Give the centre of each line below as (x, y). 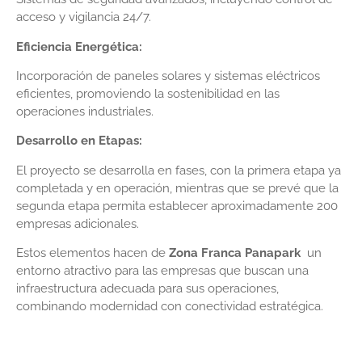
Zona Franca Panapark (235, 253)
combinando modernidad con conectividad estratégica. (170, 307)
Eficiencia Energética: (79, 46)
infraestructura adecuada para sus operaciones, (147, 289)
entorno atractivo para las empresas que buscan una (162, 271)
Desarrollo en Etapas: (79, 141)
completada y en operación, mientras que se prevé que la (177, 188)
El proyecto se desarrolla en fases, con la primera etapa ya (179, 170)
